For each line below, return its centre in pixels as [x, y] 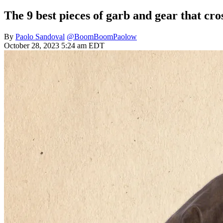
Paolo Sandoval [40, 37]
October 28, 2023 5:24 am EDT [54, 46]
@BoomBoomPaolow [102, 37]
